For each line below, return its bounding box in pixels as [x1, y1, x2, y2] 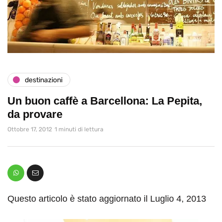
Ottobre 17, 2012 [7, 126, 52, 133]
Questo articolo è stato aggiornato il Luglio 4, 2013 [7, 194, 206, 204]
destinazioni [25, 75, 62, 84]
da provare [7, 108, 62, 121]
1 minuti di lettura [55, 126, 104, 133]
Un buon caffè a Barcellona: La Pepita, [7, 95, 202, 108]
